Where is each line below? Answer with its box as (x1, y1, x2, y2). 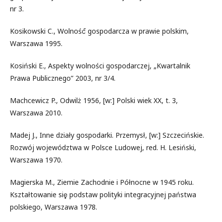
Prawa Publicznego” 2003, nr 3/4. (10, 73, 115, 83)
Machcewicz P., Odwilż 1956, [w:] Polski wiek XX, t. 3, (10, 95, 178, 105)
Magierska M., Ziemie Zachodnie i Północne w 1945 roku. (10, 177, 194, 187)
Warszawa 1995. (10, 38, 62, 48)
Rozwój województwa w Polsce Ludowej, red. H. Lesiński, (10, 142, 196, 152)
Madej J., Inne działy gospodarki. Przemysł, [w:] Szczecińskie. (10, 130, 204, 140)
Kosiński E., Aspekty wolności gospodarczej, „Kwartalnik (10, 60, 190, 70)
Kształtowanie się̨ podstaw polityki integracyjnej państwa (10, 189, 196, 199)
